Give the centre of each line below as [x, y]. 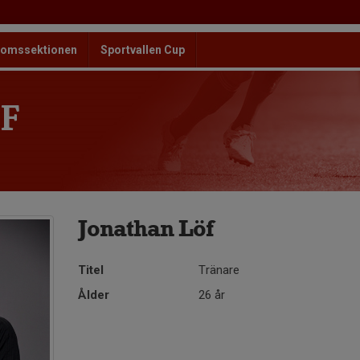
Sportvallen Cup [143, 50]
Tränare [219, 270]
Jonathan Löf [146, 228]
